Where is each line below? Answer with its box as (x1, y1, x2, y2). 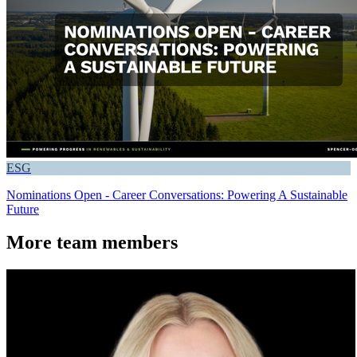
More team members (6, 232, 178, 253)
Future (6, 202, 39, 216)
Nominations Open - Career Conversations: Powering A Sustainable (6, 187, 347, 202)
